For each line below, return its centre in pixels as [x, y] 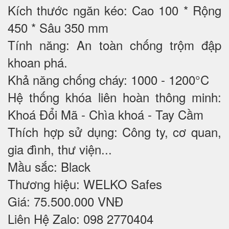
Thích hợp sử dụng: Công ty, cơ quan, [114, 132]
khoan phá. [38, 62]
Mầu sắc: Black [49, 167]
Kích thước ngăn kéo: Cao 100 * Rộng [114, 10]
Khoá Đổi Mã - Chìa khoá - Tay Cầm [106, 114]
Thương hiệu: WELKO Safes [85, 184]
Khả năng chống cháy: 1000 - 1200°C [108, 80]
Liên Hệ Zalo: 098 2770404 [81, 219]
